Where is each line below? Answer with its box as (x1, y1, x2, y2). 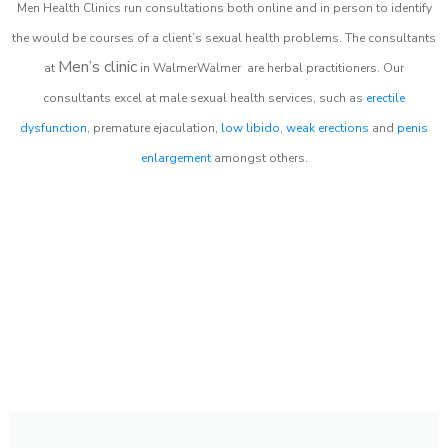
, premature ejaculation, (87, 119, 221, 136)
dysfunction (20, 119, 87, 136)
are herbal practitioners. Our (244, 59, 404, 76)
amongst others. (210, 149, 308, 166)
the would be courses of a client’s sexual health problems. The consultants (12, 29, 436, 46)
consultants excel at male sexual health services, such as (43, 89, 366, 106)
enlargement (140, 149, 211, 166)
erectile (366, 89, 405, 106)
